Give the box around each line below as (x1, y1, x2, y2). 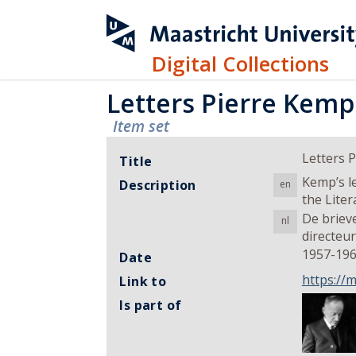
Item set (113, 115, 170, 137)
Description (119, 176, 196, 194)
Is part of (119, 296, 182, 315)
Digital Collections (152, 49, 330, 78)
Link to (119, 273, 167, 291)
